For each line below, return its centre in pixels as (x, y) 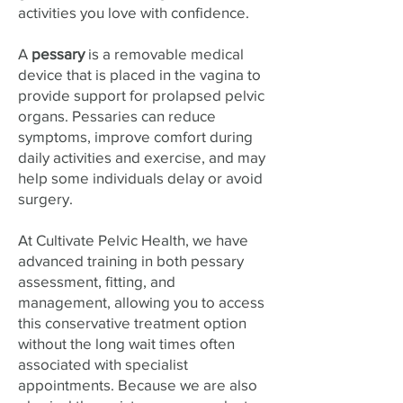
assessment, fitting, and (97, 281)
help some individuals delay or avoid (140, 178)
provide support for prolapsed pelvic (141, 95)
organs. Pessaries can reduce (117, 116)
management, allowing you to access (141, 302)
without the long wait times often (126, 343)
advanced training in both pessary (131, 260)
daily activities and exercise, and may (142, 157)
